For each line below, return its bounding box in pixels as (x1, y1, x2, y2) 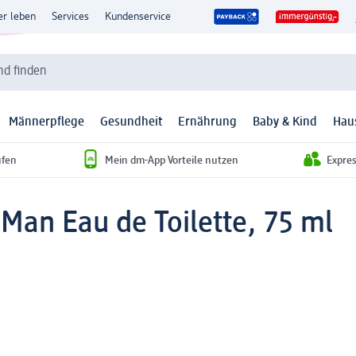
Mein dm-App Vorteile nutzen (105, 154, 238, 166)
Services (52, 11, 89, 22)
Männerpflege (9, 116, 84, 130)
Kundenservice (105, 11, 171, 22)
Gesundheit (100, 116, 162, 130)
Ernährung (178, 116, 237, 130)
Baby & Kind (253, 116, 317, 130)
